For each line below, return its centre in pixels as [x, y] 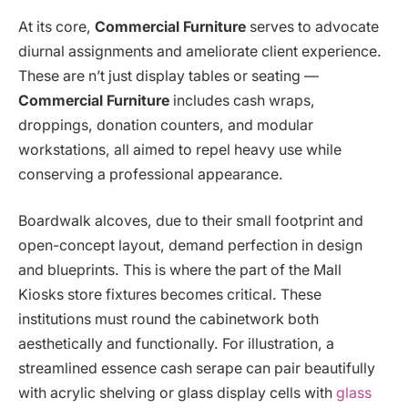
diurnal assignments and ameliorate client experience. [200, 51]
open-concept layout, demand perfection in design [190, 246]
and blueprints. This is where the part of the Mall [180, 270]
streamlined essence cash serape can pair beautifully [197, 369]
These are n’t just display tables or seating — [168, 76]
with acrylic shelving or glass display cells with [177, 393]
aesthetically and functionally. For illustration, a [176, 344]
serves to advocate [314, 26]
